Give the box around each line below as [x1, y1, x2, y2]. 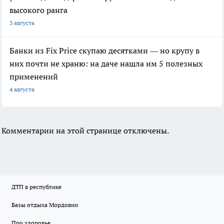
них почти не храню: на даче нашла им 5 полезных [9, 58, 202, 69]
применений [9, 71, 58, 82]
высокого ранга [9, 5, 67, 15]
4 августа [9, 85, 34, 93]
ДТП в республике [11, 183, 61, 191]
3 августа [9, 19, 34, 27]
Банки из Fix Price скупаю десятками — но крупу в [9, 45, 199, 56]
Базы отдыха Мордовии [11, 201, 78, 209]
